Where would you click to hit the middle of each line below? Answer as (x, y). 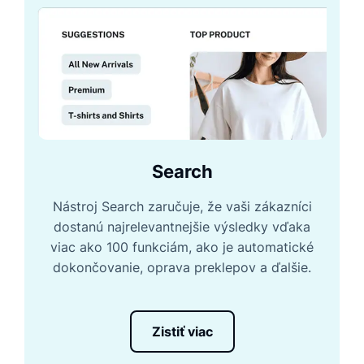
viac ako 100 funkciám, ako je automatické (182, 247)
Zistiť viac (182, 332)
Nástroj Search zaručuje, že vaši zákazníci (182, 207)
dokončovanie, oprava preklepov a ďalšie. (182, 268)
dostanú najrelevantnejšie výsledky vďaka (182, 227)
